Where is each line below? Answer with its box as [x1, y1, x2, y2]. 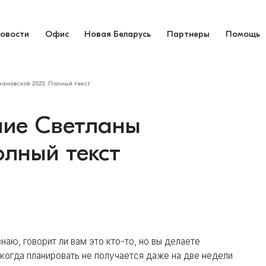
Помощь [226, 28, 261, 39]
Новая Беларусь [84, 28, 151, 39]
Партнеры [167, 28, 210, 39]
